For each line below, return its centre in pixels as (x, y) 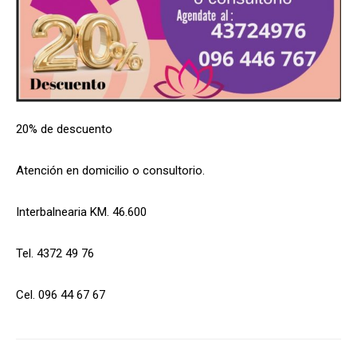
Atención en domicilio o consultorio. (110, 170)
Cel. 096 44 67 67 (61, 294)
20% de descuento (64, 129)
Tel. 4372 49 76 (55, 253)
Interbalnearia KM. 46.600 (81, 212)
